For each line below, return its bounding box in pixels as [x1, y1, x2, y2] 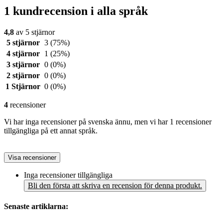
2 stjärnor [6, 71, 40, 80]
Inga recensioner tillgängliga [24, 170, 112, 179]
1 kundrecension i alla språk [4, 4, 148, 17]
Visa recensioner [8, 153, 56, 161]
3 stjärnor [6, 60, 40, 69]
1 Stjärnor [5, 82, 40, 91]
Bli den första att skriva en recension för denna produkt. [28, 181, 202, 190]
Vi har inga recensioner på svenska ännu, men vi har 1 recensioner [4, 117, 212, 126]
